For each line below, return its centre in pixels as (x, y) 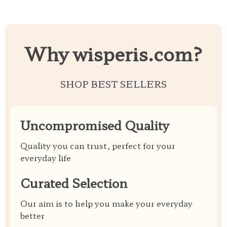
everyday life (46, 158)
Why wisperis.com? (113, 53)
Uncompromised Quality (95, 125)
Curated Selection (74, 183)
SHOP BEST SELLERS (113, 84)
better (32, 215)
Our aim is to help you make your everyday (106, 203)
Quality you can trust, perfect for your (98, 145)
